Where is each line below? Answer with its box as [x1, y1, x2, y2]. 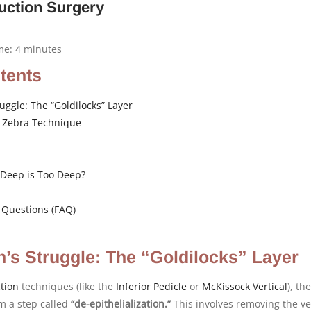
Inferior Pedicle [116, 279, 187, 293]
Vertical [253, 279, 287, 293]
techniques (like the [19, 279, 116, 293]
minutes [21, 42, 62, 56]
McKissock [202, 279, 250, 293]
